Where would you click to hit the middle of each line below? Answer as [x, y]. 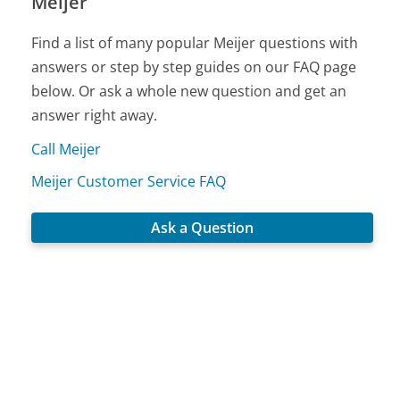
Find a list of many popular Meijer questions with [195, 43]
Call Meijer [67, 150]
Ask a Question [203, 228]
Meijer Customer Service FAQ [129, 182]
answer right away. [95, 116]
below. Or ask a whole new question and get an [189, 92]
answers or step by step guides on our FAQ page [194, 67]
